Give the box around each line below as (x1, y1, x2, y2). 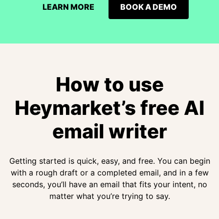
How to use (55, 72, 164, 96)
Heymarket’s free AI (15, 96, 204, 120)
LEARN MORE (42, 2, 94, 12)
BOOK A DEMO (120, 2, 177, 12)
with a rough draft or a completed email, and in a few (10, 168, 209, 177)
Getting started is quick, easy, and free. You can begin (9, 156, 210, 166)
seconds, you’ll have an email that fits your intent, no (12, 179, 207, 189)
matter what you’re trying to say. (49, 191, 170, 201)
